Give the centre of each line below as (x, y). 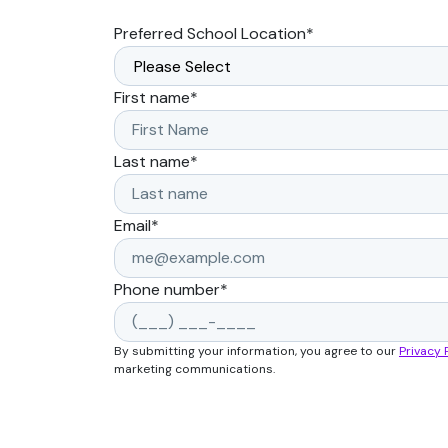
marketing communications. (194, 369)
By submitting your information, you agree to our (256, 351)
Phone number (167, 290)
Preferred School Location (210, 34)
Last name (152, 162)
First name (152, 98)
